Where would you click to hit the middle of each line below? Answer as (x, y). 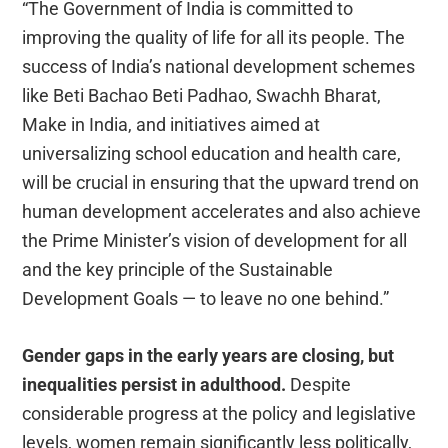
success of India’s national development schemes (219, 66)
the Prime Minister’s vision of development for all (215, 240)
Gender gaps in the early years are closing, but (208, 355)
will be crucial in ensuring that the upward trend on (221, 182)
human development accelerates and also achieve (222, 211)
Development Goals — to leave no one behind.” (206, 298)
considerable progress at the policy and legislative (219, 413)
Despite (321, 384)
